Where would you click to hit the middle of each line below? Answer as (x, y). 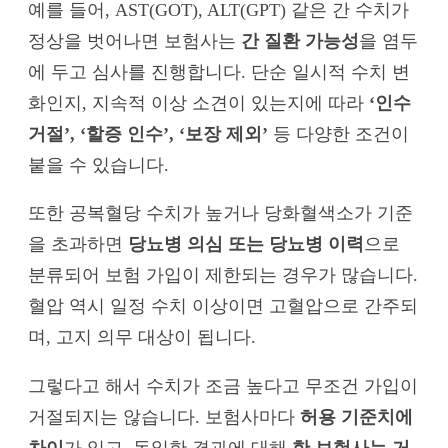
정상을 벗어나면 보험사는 (134, 40)
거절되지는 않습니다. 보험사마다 (164, 416)
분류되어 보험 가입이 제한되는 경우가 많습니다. (223, 275)
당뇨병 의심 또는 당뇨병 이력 (246, 244)
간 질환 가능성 (300, 40)
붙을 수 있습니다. (98, 164)
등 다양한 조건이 (338, 133)
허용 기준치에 (356, 416)
